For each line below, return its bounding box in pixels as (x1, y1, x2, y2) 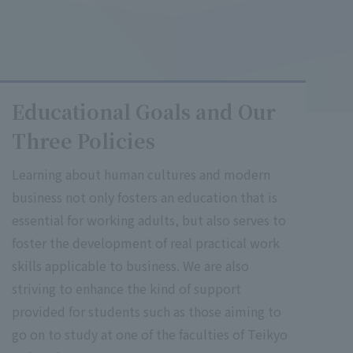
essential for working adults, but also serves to (12, 210, 286, 230)
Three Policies (12, 126, 155, 155)
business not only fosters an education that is (12, 188, 277, 207)
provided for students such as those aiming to (12, 302, 281, 321)
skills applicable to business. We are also (12, 256, 249, 276)
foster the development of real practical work (12, 233, 280, 253)
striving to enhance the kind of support (12, 279, 241, 299)
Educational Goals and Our (12, 97, 276, 126)
